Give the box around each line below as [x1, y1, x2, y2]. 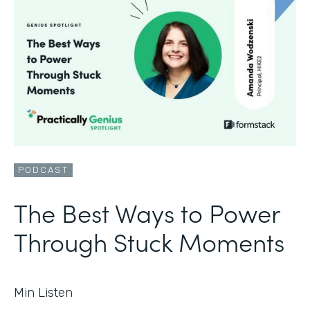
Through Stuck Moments [14, 223, 284, 259]
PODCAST [18, 164, 69, 175]
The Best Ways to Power [14, 194, 280, 230]
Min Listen [14, 284, 73, 300]
